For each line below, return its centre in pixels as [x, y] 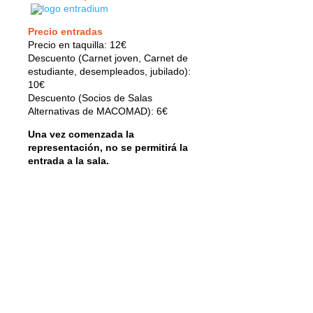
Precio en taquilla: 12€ [77, 44]
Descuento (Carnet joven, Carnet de [108, 58]
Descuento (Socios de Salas [90, 97]
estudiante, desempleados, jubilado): [109, 71]
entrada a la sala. [68, 160]
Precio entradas [65, 31]
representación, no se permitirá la [108, 147]
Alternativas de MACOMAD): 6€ [98, 111]
